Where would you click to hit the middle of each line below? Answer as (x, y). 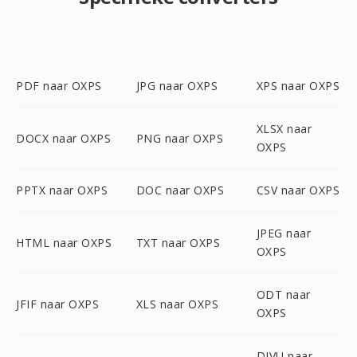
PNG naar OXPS (180, 138)
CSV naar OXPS (298, 190)
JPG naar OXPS (177, 86)
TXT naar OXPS (178, 242)
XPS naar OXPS (298, 86)
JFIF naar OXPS (57, 304)
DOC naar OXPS (180, 190)
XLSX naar (284, 129)
